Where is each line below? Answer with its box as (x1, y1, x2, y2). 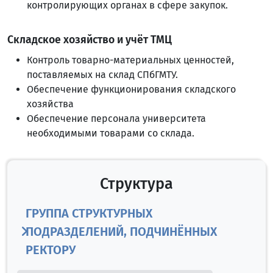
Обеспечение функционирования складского (27, 83, 236, 95)
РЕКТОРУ (26, 242, 76, 257)
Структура (100, 174, 173, 193)
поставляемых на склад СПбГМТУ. (27, 69, 178, 80)
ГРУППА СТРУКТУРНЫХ (26, 205, 152, 221)
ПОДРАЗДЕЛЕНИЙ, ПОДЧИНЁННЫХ (26, 224, 217, 239)
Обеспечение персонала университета (27, 113, 206, 124)
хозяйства (27, 98, 74, 110)
